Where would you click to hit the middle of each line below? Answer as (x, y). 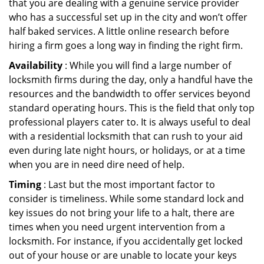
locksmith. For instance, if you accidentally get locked (126, 241)
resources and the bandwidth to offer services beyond (130, 94)
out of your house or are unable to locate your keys (123, 255)
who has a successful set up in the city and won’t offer (128, 17)
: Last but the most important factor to (128, 184)
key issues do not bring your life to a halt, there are (122, 213)
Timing (25, 184)
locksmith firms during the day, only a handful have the (131, 80)
